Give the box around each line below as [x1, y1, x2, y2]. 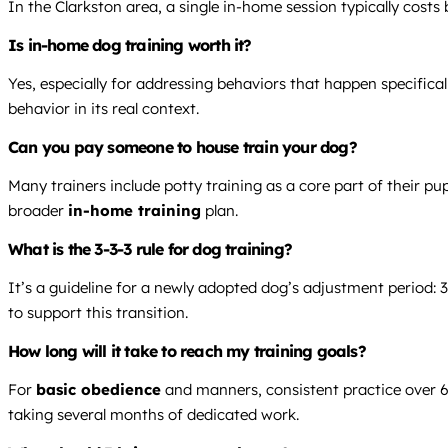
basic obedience [36, 380, 161, 400]
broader [8, 201, 68, 221]
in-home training [68, 201, 201, 221]
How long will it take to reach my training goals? [8, 341, 366, 362]
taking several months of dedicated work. [8, 405, 299, 425]
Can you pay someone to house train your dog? [8, 137, 357, 158]
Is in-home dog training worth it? [8, 35, 252, 56]
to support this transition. [8, 303, 188, 323]
